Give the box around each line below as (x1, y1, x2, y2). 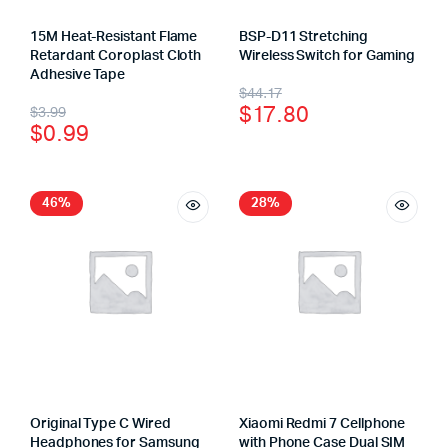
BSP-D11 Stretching (239, 30, 368, 44)
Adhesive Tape (30, 68, 126, 82)
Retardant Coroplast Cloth (30, 49, 202, 63)
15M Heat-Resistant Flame (30, 30, 198, 44)
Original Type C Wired (30, 417, 171, 431)
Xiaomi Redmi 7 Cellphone (239, 417, 406, 431)
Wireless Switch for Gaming (239, 49, 416, 63)
